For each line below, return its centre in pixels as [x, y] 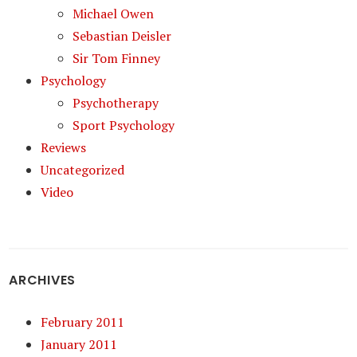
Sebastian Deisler [122, 36]
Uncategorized [83, 170]
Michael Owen [114, 14]
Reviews [64, 147]
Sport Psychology [124, 125]
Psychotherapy [116, 103]
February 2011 [83, 322]
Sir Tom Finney [117, 58]
